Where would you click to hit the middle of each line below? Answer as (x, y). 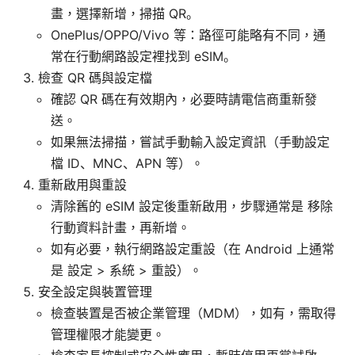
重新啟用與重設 (82, 184)
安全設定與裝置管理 (95, 291)
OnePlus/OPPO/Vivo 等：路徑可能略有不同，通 (188, 34)
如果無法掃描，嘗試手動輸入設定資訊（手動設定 (190, 141)
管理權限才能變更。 (108, 334)
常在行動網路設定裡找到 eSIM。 (143, 56)
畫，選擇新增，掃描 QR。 (125, 13)
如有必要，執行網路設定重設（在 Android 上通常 (193, 248)
